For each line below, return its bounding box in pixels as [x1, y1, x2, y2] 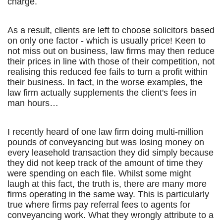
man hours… [7, 98, 58, 108]
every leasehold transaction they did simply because [7, 148, 214, 158]
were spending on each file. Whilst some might [7, 168, 191, 178]
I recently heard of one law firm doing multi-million [7, 127, 203, 137]
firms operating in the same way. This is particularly [7, 189, 209, 199]
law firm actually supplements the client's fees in [7, 88, 197, 98]
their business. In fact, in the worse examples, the [7, 77, 203, 87]
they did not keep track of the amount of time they [7, 158, 203, 168]
